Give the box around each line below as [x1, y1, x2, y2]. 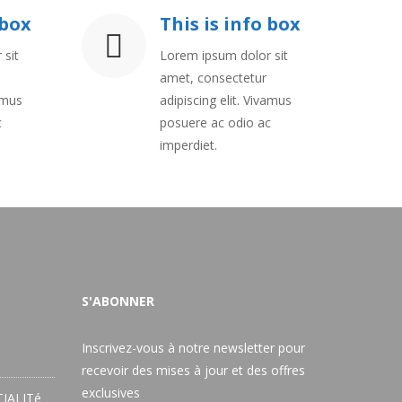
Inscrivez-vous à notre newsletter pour [82, 339, 305, 356]
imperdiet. [160, 136, 217, 153]
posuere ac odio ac [160, 114, 271, 131]
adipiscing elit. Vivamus [160, 92, 292, 109]
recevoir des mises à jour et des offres [82, 362, 305, 379]
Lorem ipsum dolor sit [160, 47, 288, 64]
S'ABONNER [82, 293, 154, 310]
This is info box [160, 12, 301, 36]
